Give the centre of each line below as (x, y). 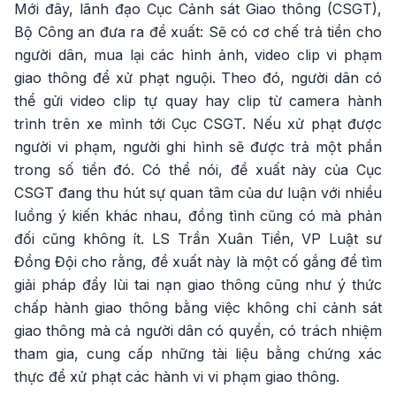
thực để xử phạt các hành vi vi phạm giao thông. (177, 377)
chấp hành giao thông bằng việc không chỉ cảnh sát (198, 308)
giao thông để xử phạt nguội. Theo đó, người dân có (198, 78)
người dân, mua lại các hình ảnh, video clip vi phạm (198, 55)
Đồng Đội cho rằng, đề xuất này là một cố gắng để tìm (198, 262)
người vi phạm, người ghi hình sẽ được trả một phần (198, 147)
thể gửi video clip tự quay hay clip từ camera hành (198, 101)
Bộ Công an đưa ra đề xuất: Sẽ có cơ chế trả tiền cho (198, 32)
